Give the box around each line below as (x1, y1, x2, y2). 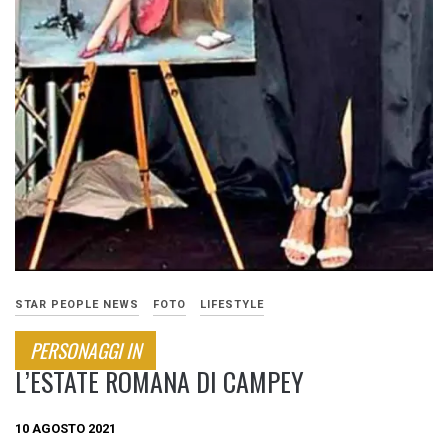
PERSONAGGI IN (30, 336, 141, 366)
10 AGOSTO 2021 (15, 421, 116, 437)
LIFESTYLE (200, 298, 264, 312)
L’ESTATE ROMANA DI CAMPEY (15, 362, 304, 402)
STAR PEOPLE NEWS (15, 298, 139, 312)
